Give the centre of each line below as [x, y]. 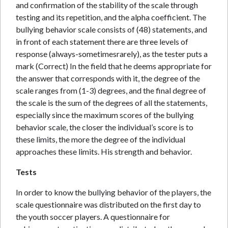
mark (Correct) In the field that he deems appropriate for [114, 66]
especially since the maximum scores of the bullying [105, 115]
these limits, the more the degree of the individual [101, 139]
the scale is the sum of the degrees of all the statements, [111, 103]
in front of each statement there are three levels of [102, 41]
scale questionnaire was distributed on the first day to [108, 204]
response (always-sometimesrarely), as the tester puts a [112, 54]
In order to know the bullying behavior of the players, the [113, 192]
